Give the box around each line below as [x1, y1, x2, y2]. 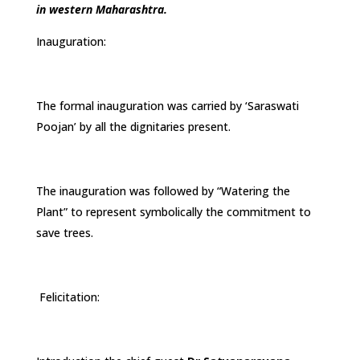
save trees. [35, 224, 93, 240]
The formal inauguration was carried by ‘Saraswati [35, 97, 299, 113]
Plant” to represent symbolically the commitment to [35, 203, 311, 219]
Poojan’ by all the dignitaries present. [35, 118, 231, 134]
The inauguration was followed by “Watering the [35, 182, 290, 198]
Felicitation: [35, 288, 100, 305]
